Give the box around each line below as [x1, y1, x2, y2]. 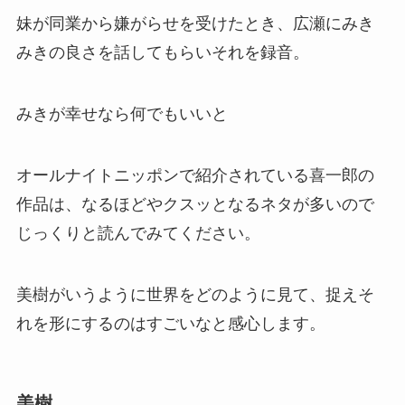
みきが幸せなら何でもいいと [15, 105, 228, 124]
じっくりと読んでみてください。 [15, 223, 260, 242]
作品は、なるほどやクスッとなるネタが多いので [15, 194, 374, 213]
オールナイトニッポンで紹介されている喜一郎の [15, 165, 374, 184]
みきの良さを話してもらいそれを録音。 [15, 43, 309, 62]
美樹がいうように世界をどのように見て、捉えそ [15, 285, 374, 304]
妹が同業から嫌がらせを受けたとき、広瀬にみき [15, 14, 374, 33]
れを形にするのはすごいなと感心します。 [15, 314, 325, 333]
